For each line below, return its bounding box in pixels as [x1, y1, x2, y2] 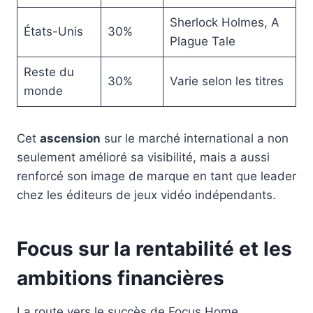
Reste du [23, 64, 74, 79]
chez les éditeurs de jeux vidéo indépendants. [17, 187, 276, 202]
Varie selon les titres [169, 73, 284, 88]
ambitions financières [17, 265, 224, 290]
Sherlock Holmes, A [169, 15, 279, 29]
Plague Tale [169, 34, 235, 48]
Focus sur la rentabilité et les [17, 236, 292, 261]
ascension [40, 131, 101, 145]
